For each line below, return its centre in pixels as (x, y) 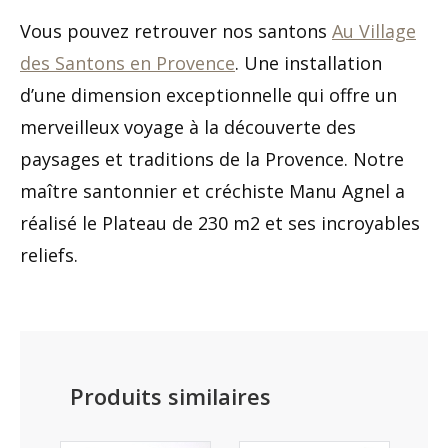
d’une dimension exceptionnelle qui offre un (208, 95)
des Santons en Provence (127, 63)
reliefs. (49, 255)
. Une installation (308, 63)
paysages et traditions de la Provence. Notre (212, 159)
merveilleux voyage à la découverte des (188, 127)
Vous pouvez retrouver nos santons (176, 31)
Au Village (374, 31)
